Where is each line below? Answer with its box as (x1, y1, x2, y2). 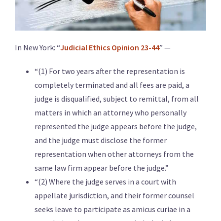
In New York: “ (15, 42, 60, 53)
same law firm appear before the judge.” (35, 163, 169, 173)
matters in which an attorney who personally (35, 108, 186, 118)
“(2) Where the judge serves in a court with (35, 177, 176, 187)
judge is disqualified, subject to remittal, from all (35, 94, 199, 104)
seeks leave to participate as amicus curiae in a (35, 204, 190, 215)
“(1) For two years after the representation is (35, 66, 185, 76)
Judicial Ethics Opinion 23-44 (60, 42, 159, 53)
